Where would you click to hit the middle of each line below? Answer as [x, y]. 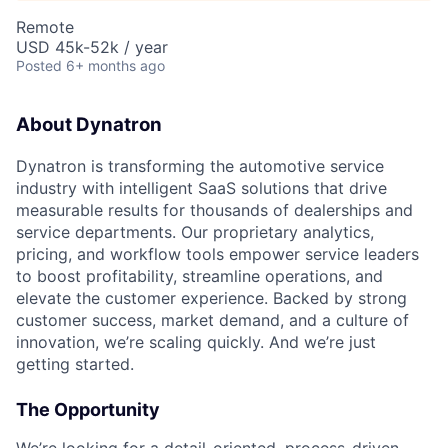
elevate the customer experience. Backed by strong [211, 297]
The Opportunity [88, 409]
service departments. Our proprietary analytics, [195, 231]
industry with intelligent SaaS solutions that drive [201, 187]
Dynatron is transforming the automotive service [200, 165]
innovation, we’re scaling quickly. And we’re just [196, 341]
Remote [45, 27]
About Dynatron [89, 125]
